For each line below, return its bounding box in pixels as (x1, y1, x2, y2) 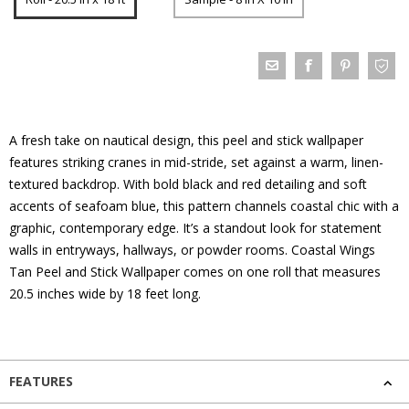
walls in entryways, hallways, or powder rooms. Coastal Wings (9, 241, 375, 258)
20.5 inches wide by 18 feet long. (9, 285, 201, 302)
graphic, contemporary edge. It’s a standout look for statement (9, 219, 382, 236)
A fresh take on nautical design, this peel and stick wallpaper (9, 131, 363, 149)
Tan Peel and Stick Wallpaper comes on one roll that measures (9, 263, 381, 280)
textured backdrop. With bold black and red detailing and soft (9, 175, 367, 193)
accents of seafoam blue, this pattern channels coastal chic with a (9, 197, 399, 215)
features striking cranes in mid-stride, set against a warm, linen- (9, 153, 383, 171)
